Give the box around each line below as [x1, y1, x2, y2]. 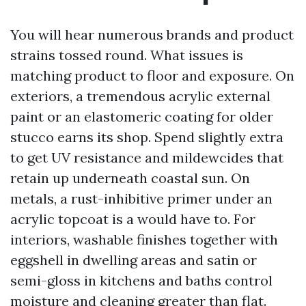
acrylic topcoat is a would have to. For [10, 210, 255, 227]
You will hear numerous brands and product [10, 26, 294, 43]
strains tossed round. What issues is [10, 46, 243, 64]
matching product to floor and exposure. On [10, 67, 294, 84]
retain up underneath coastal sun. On [10, 169, 250, 186]
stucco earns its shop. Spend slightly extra [10, 128, 283, 145]
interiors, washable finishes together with [10, 231, 278, 248]
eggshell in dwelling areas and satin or [10, 251, 257, 268]
